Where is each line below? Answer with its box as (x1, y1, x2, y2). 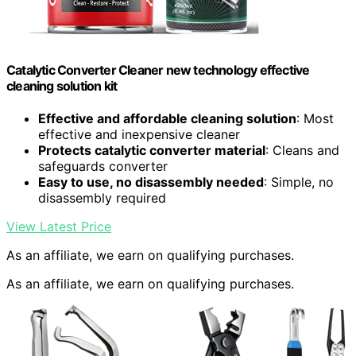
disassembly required (38, 190, 166, 207)
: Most (296, 110, 334, 127)
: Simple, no (264, 174, 334, 191)
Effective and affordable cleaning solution (38, 110, 296, 127)
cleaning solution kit (6, 78, 118, 95)
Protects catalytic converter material (38, 142, 265, 159)
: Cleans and (265, 142, 339, 159)
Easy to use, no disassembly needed (38, 174, 264, 191)
